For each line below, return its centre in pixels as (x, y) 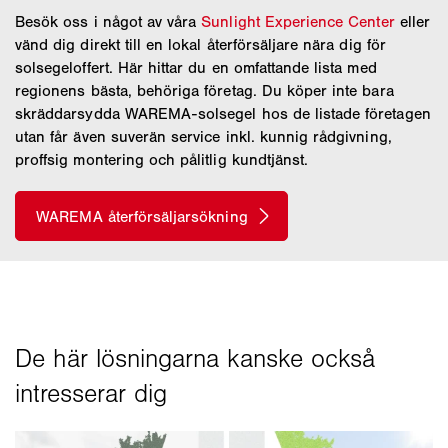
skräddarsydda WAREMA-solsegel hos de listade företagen (223, 114)
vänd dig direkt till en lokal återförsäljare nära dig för (200, 45)
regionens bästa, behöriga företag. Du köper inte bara (204, 91)
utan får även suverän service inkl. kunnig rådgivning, (203, 137)
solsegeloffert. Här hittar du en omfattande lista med (196, 68)
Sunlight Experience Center (298, 22)
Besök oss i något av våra (108, 22)
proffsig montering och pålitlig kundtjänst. (162, 160)
